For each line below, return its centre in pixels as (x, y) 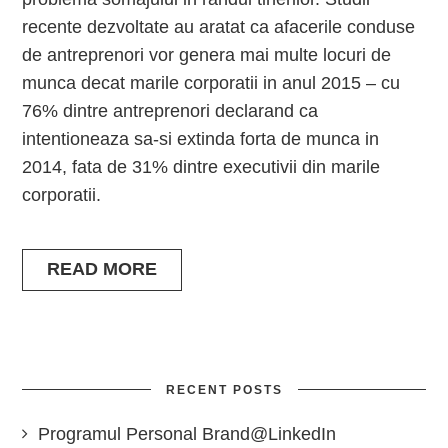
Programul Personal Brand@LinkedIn (187, 434)
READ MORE (102, 269)
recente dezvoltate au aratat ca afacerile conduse (219, 27)
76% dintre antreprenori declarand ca (170, 111)
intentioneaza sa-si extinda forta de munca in (201, 139)
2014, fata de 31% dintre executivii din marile (201, 167)
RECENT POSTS (224, 390)
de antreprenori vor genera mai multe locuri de (207, 55)
